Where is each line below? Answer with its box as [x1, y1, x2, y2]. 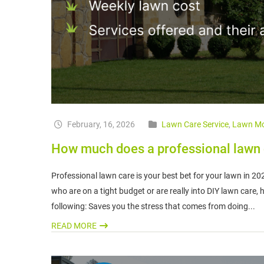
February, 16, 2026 [65, 120, 135, 130]
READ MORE [51, 221, 97, 231]
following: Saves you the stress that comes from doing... [51, 202, 255, 212]
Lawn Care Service [161, 120, 229, 130]
